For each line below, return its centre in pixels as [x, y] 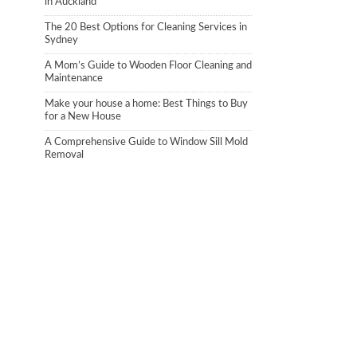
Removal [64, 155]
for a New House [83, 117]
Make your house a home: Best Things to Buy [146, 104]
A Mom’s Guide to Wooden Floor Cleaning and [148, 66]
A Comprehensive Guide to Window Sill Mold [146, 142]
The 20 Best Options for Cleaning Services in [146, 27]
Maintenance [74, 78]
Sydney [61, 40]
